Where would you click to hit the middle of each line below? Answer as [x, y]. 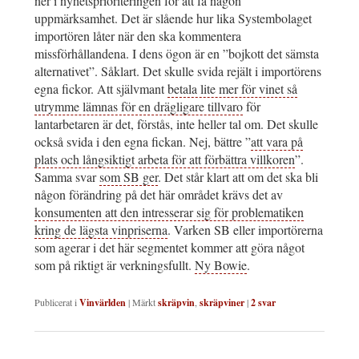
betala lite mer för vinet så [232, 89]
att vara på [277, 142]
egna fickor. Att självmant [101, 89]
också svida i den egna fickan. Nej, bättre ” [143, 142]
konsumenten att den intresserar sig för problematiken [169, 212]
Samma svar [67, 177]
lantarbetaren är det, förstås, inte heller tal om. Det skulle [176, 124]
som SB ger [129, 177]
